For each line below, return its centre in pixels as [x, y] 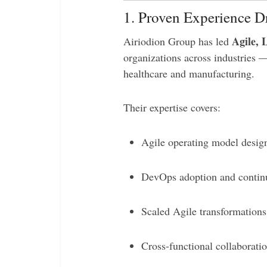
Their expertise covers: [172, 107]
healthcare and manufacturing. [189, 73]
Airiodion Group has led [178, 41]
